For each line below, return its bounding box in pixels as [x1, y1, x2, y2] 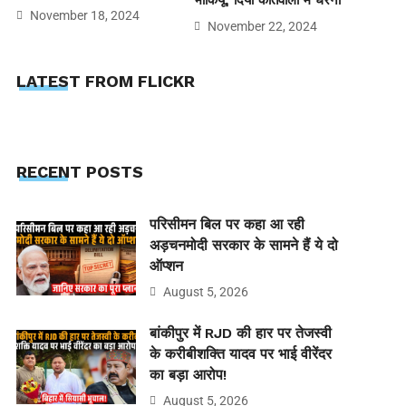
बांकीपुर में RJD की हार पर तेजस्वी [149, 324, 332, 342]
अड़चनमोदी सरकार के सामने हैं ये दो [149, 236, 338, 254]
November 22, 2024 [205, 19, 318, 34]
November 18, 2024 [26, 8, 140, 24]
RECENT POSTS [15, 161, 143, 181]
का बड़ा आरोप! [149, 365, 227, 383]
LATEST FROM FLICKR [15, 72, 195, 92]
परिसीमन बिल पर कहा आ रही [149, 215, 304, 233]
